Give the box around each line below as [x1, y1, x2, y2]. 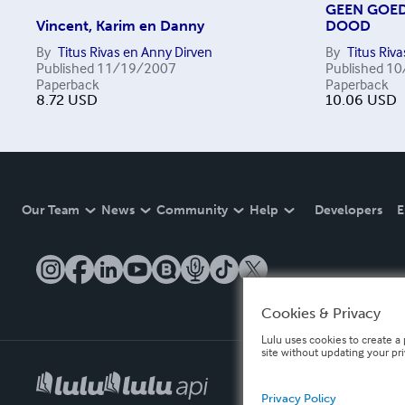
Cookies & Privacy [260, 304, 381, 322]
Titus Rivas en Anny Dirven [58, 42, 212, 61]
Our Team [22, 202, 80, 218]
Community [156, 202, 228, 218]
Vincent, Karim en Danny [36, 17, 204, 34]
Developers [315, 202, 382, 218]
